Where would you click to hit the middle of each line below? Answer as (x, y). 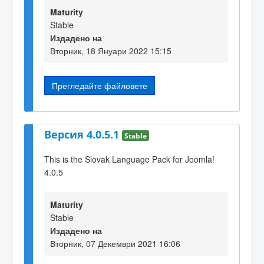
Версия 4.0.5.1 (83, 134)
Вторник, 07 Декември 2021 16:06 (115, 243)
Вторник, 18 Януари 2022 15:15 (111, 51)
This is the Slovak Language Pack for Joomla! (129, 159)
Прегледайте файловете (100, 86)
